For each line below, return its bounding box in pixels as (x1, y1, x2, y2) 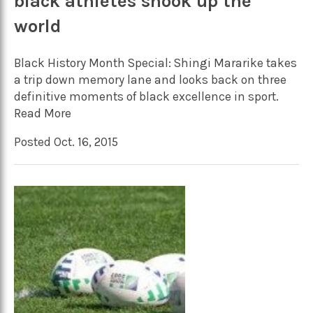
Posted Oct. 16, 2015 (14, 135, 118, 150)
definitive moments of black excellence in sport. (14, 89, 279, 103)
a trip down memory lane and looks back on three (14, 72, 286, 87)
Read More (14, 105, 71, 120)
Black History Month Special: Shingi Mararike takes (14, 55, 297, 70)
